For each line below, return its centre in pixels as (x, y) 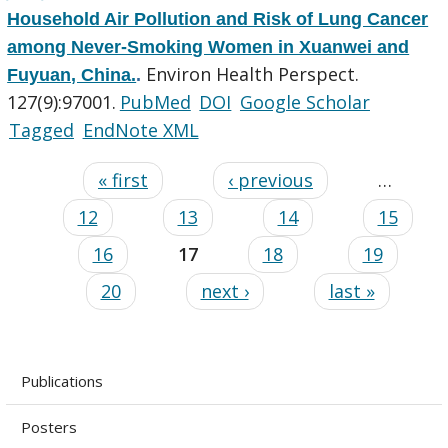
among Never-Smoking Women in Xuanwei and (208, 46)
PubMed (155, 101)
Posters (48, 427)
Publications (61, 381)
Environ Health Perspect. (253, 73)
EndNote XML (140, 129)
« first (123, 179)
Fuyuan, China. (72, 74)
